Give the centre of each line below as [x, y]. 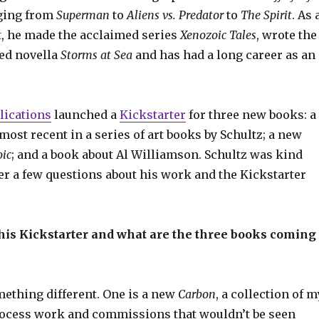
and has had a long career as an [224, 54]
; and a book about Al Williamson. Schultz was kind [157, 154]
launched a [85, 114]
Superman [83, 15]
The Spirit [266, 15]
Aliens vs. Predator [176, 15]
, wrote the [286, 35]
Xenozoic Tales [218, 35]
